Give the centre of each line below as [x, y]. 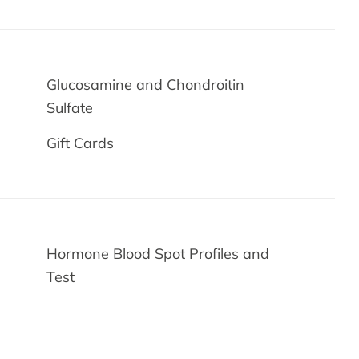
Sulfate [70, 108]
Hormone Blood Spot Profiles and [158, 254]
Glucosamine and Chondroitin [146, 85]
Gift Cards [81, 143]
